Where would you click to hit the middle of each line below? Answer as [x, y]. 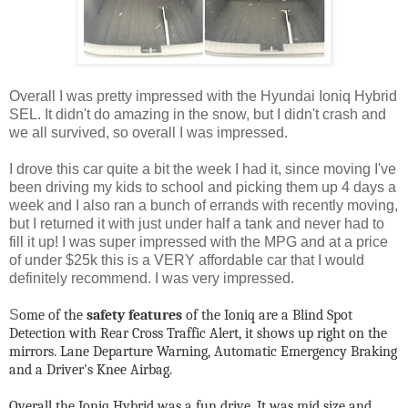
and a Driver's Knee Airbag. [91, 369]
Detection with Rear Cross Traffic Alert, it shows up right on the [198, 333]
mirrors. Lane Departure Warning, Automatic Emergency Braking [203, 351]
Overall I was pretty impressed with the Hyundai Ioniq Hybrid [203, 96]
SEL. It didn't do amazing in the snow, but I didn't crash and [198, 114]
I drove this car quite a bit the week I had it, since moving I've [203, 168]
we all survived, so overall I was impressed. [148, 132]
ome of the [51, 315]
